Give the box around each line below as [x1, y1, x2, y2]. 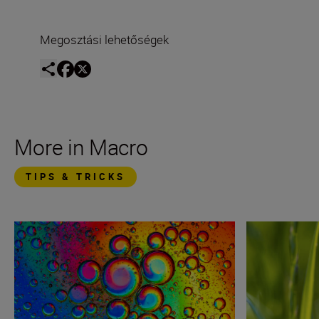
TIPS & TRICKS [26, 169, 125, 183]
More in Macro [14, 132, 148, 162]
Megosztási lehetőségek [40, 31, 169, 48]
